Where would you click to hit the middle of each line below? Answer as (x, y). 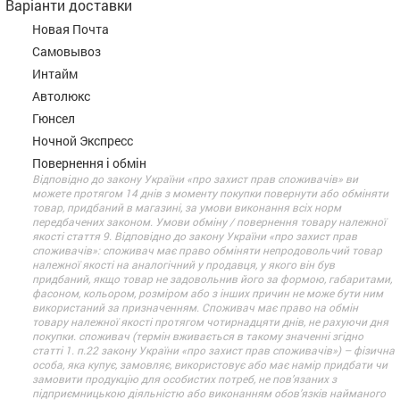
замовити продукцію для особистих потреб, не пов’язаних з (184, 378)
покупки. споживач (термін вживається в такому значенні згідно (198, 335)
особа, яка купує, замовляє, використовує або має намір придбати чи (210, 364)
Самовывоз (67, 51)
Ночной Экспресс (83, 140)
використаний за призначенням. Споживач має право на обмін (195, 307)
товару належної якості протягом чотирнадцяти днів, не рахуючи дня (210, 321)
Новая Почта (71, 29)
